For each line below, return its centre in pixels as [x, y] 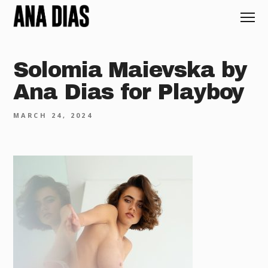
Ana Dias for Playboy [129, 92]
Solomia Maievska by [130, 70]
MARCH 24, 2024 [53, 115]
